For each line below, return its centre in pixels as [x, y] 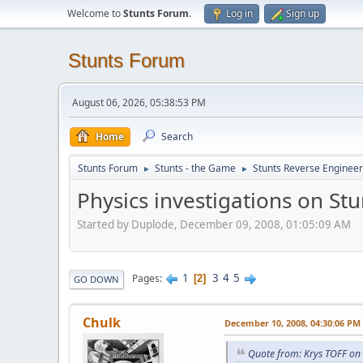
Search [177, 137]
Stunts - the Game [195, 168]
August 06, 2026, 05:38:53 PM [139, 102]
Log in [239, 13]
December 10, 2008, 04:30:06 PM [293, 322]
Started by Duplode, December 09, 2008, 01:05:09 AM [214, 224]
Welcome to [95, 13]
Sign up [303, 13]
